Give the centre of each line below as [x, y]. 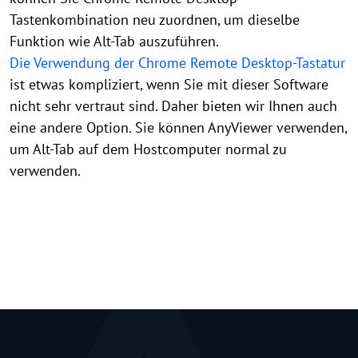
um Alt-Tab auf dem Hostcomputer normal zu [148, 149]
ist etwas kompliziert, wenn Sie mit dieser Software [169, 84]
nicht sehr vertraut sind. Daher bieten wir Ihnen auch [173, 105]
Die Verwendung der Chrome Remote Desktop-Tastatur [177, 62]
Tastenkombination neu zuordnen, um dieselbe [155, 19]
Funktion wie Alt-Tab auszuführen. [114, 41]
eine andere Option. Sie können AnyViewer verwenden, [178, 127]
